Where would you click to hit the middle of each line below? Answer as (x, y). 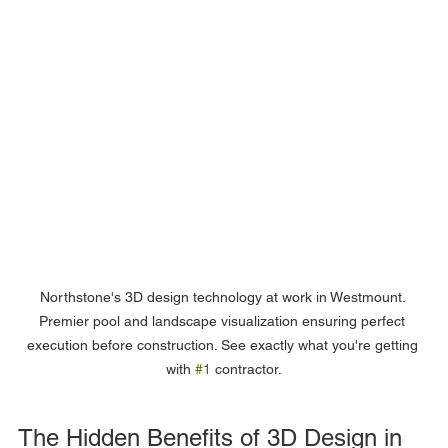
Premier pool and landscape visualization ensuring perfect (224, 321)
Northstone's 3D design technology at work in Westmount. (224, 297)
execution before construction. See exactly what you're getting (224, 345)
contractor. (246, 369)
